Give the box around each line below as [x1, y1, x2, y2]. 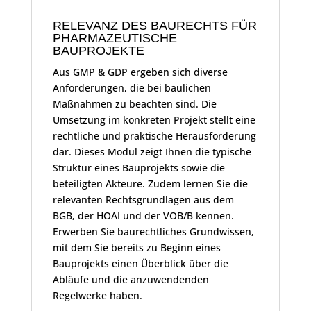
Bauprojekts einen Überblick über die [52, 257, 228, 271]
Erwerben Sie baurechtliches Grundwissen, [52, 225, 254, 239]
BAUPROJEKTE [52, 44, 144, 58]
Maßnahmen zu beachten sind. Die [52, 97, 217, 111]
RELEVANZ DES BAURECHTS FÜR [52, 19, 257, 33]
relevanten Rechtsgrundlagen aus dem [52, 193, 234, 207]
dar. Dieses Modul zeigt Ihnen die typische [52, 145, 251, 159]
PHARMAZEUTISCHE [52, 31, 177, 46]
